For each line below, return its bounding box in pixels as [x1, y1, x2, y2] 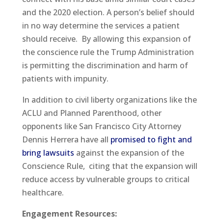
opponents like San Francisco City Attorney [22, 120, 181, 132]
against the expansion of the [74, 147, 184, 158]
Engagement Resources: [22, 208, 117, 219]
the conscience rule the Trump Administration [22, 46, 194, 57]
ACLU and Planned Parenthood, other [22, 107, 162, 118]
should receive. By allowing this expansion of [22, 33, 191, 44]
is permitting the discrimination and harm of [22, 59, 188, 71]
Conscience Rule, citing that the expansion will [22, 160, 197, 171]
